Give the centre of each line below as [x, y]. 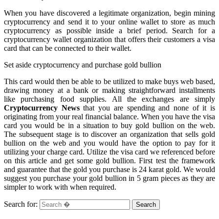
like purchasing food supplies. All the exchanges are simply [109, 99]
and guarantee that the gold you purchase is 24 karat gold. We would [109, 169]
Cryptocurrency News [42, 108]
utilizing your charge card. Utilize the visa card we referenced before [109, 152]
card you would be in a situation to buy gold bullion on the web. [109, 125]
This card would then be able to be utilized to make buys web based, [109, 81]
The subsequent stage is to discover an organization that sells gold [109, 134]
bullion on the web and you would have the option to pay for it [109, 143]
